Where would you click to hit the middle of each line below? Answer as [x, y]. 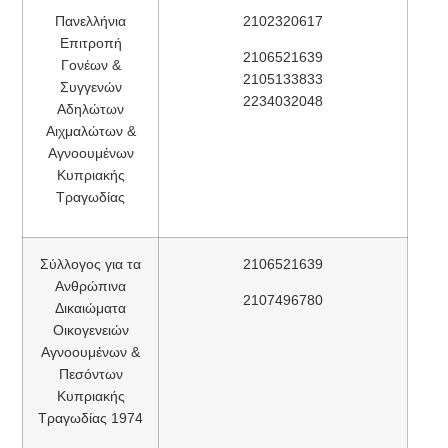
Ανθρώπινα [90, 285]
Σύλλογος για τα [90, 263]
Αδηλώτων [90, 108]
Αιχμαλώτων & [90, 130]
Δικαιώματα [90, 307]
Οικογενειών [90, 329]
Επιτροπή [90, 42]
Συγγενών [90, 86]
